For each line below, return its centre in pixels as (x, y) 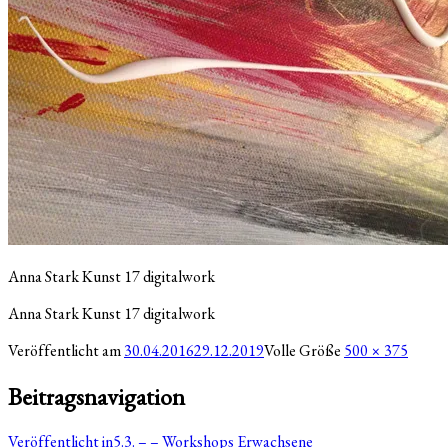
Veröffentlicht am (66, 350)
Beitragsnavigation (96, 396)
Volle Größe (304, 350)
